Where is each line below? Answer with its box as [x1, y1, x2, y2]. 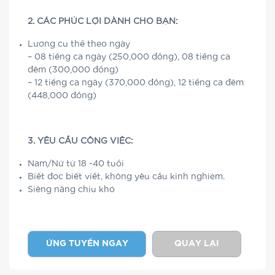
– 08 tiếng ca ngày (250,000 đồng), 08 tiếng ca [28, 53, 230, 61]
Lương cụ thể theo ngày [28, 40, 130, 48]
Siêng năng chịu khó [28, 185, 115, 193]
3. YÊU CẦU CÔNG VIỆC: [28, 137, 133, 145]
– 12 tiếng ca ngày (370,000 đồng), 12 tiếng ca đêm [28, 79, 244, 87]
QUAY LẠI [174, 239, 219, 247]
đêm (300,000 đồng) [28, 66, 118, 74]
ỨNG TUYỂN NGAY [45, 239, 128, 247]
